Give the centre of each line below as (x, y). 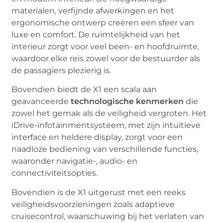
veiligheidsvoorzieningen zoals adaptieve (93, 204)
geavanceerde (41, 102)
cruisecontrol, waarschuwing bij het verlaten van (108, 216)
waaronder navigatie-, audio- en (75, 161)
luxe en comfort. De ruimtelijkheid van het (96, 34)
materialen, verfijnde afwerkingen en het (93, 10)
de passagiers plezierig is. (61, 70)
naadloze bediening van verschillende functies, (105, 149)
